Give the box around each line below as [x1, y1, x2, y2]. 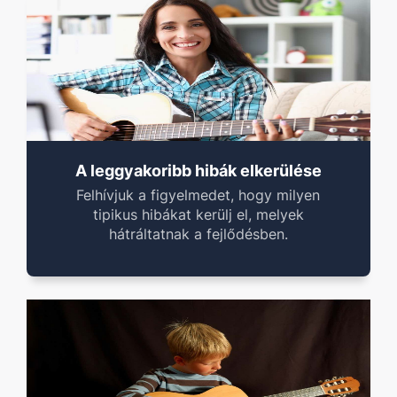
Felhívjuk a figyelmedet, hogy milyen [76, 186, 321, 205]
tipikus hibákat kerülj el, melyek [92, 206, 304, 224]
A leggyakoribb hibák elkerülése [74, 161, 322, 181]
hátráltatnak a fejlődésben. [108, 225, 288, 244]
